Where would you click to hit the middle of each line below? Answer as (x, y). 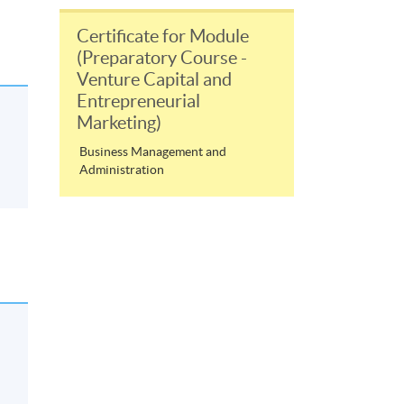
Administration (122, 169)
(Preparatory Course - (162, 57)
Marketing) (119, 122)
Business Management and (153, 151)
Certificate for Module (163, 36)
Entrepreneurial (138, 101)
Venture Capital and (154, 79)
